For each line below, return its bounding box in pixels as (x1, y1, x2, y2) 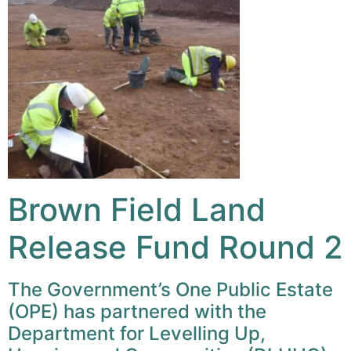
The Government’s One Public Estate (8, 277, 333, 301)
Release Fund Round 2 (8, 227, 343, 266)
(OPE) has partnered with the (8, 299, 266, 323)
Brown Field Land (8, 190, 266, 229)
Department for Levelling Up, (8, 321, 266, 345)
